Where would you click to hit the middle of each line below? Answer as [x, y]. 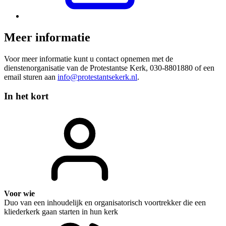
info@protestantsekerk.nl [97, 77]
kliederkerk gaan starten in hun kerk [61, 212]
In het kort [26, 96]
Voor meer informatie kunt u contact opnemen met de [89, 59]
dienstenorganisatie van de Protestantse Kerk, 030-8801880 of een [109, 68]
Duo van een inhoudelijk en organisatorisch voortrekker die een [105, 203]
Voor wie [19, 194]
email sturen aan [31, 77]
